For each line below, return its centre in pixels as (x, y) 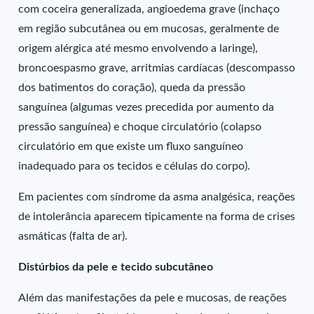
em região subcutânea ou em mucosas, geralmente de (149, 29)
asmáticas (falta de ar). (73, 236)
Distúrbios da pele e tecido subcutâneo (116, 267)
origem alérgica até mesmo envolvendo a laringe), (138, 48)
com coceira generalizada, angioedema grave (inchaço (149, 9)
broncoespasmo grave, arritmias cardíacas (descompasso (157, 68)
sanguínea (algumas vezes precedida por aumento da (146, 107)
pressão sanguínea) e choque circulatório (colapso (140, 127)
